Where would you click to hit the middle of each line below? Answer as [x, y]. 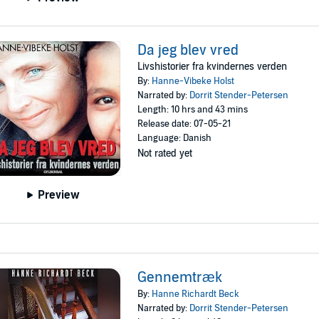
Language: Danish [175, 138]
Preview [59, 195]
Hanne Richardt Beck [196, 294]
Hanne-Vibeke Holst [193, 81]
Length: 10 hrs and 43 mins [193, 109]
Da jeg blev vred [188, 50]
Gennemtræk [180, 278]
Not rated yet [165, 153]
